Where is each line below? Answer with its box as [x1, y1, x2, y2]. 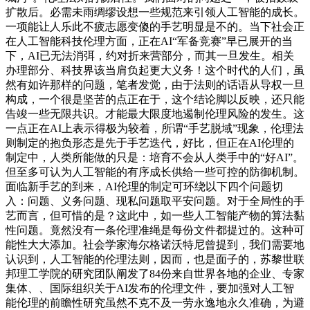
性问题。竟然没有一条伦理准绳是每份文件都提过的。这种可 [6, 224, 304, 236]
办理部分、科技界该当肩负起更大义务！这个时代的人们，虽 [6, 64, 304, 76]
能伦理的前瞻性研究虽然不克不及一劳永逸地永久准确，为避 [6, 296, 304, 309]
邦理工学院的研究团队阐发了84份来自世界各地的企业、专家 [6, 267, 304, 280]
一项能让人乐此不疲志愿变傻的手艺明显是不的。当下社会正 [6, 20, 304, 33]
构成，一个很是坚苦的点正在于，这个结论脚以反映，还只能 [6, 93, 304, 105]
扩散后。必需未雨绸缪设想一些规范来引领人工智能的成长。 [6, 6, 304, 18]
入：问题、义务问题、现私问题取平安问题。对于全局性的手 [6, 194, 304, 207]
